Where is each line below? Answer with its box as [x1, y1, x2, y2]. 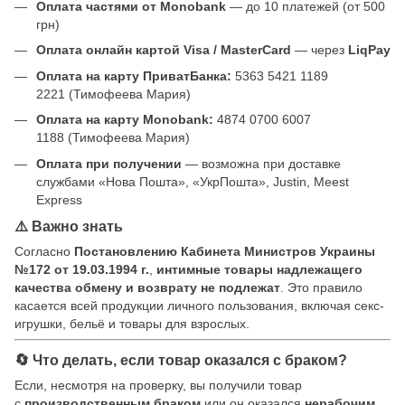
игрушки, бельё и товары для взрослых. [14, 316, 250, 331]
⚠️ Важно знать [14, 217, 123, 234]
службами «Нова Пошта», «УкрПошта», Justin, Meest [36, 174, 349, 189]
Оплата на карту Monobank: [36, 112, 213, 127]
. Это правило [280, 279, 363, 295]
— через [291, 42, 348, 58]
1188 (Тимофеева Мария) [36, 130, 190, 146]
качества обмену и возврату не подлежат [14, 279, 280, 295]
